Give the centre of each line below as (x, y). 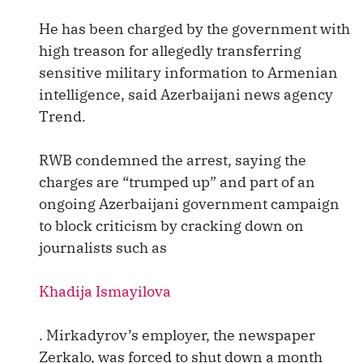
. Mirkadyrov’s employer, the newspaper (177, 335)
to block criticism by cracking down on (171, 226)
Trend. (62, 116)
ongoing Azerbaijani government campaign (189, 204)
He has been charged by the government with (194, 29)
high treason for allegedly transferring (170, 51)
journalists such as (103, 248)
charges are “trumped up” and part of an (177, 182)
